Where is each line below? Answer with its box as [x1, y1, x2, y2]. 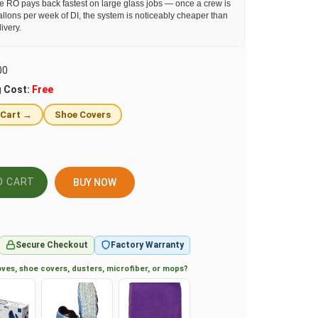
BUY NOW [65, 180, 109, 191]
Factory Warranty [111, 246, 184, 256]
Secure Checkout [16, 246, 88, 256]
